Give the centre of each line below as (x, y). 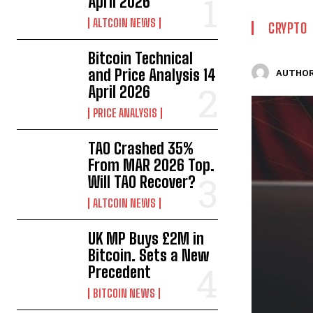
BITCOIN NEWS (124, 293)
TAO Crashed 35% (141, 149)
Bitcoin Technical (141, 59)
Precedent (120, 272)
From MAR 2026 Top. (152, 166)
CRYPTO (287, 28)
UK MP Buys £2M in (146, 239)
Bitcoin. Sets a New (149, 256)
